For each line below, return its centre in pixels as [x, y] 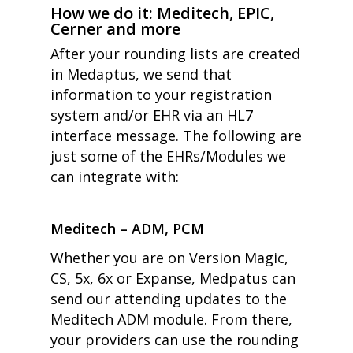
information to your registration [161, 95]
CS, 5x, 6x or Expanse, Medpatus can [173, 278]
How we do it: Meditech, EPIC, [162, 13]
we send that [186, 74]
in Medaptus [93, 74]
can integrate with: [115, 176]
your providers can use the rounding [175, 340]
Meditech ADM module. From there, [171, 319]
